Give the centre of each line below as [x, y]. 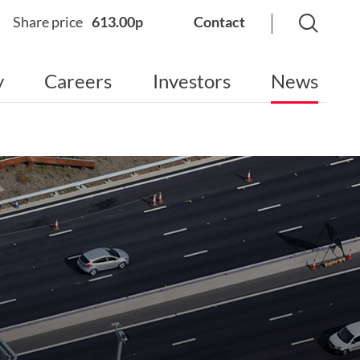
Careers [78, 81]
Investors [191, 81]
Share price [49, 22]
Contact [219, 22]
